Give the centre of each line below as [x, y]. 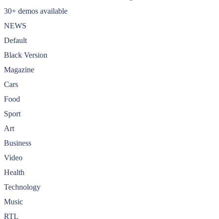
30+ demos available [36, 11]
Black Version [26, 55]
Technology [22, 187]
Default [15, 40]
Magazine [19, 69]
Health [14, 172]
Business [18, 143]
